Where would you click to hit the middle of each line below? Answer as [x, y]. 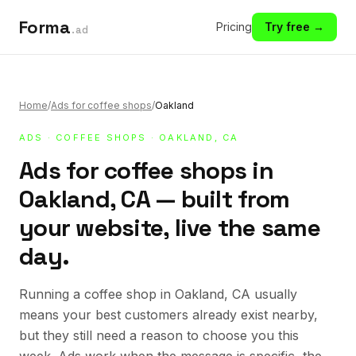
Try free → [294, 27]
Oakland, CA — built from [154, 199]
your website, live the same [170, 228]
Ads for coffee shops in [146, 170]
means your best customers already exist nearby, [168, 315]
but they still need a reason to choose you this [159, 335]
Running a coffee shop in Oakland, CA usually [158, 294]
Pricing [234, 27]
